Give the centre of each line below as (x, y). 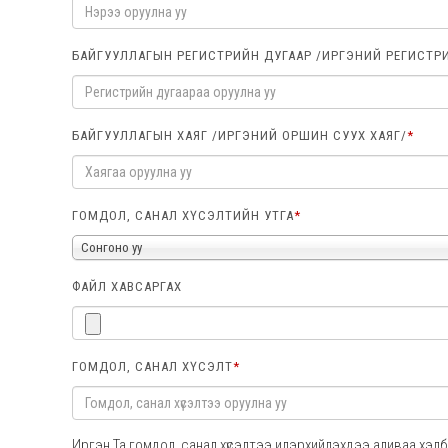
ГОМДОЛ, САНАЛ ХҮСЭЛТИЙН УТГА (183, 215)
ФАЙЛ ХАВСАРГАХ (127, 286)
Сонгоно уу (111, 247)
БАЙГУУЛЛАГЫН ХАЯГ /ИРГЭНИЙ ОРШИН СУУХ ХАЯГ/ (239, 135)
